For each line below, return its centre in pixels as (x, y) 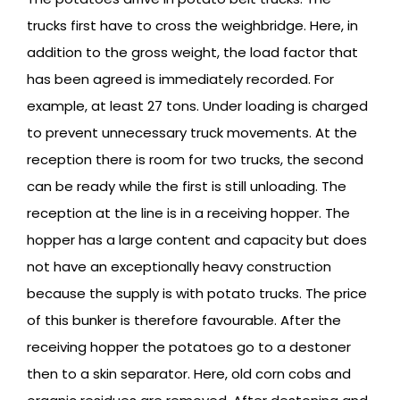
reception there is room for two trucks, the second (195, 160)
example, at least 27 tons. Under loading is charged (197, 106)
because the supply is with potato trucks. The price (197, 294)
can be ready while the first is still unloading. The (187, 187)
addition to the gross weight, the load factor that (192, 53)
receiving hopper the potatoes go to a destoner (189, 347)
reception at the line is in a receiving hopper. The (188, 213)
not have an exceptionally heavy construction (179, 267)
